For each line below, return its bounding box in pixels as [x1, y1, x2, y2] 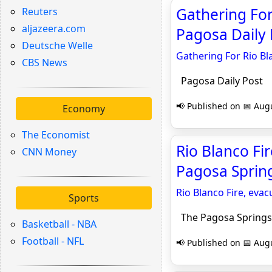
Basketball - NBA [22, 217, 97, 231]
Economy [63, 102, 105, 115]
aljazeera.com [22, 22, 86, 35]
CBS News [22, 56, 67, 69]
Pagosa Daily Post [176, 74, 263, 87]
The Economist [22, 128, 90, 141]
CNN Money [22, 145, 76, 158]
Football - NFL [22, 234, 84, 248]
